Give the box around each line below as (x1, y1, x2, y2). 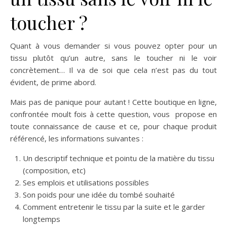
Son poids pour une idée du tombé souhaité (23, 189, 175, 200)
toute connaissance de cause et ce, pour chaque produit (10, 121, 217, 131)
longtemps (23, 213, 60, 224)
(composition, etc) (23, 165, 86, 175)
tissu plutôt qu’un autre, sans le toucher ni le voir (10, 52, 217, 63)
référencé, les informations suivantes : (10, 133, 143, 143)
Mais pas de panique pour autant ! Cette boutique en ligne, (10, 96, 217, 107)
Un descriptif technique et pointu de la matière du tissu (23, 153, 214, 163)
